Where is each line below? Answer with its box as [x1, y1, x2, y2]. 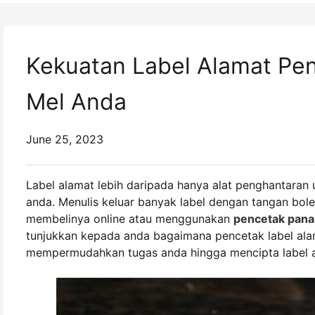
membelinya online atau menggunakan [26, 212, 233, 226]
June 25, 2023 [26, 132, 103, 146]
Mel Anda [26, 88, 127, 115]
